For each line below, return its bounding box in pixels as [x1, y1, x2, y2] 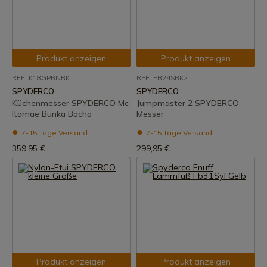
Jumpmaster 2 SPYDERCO [136, 98, 239, 108]
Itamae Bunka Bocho [12, 108, 92, 119]
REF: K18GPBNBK [12, 73, 70, 82]
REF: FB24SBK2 [136, 73, 188, 82]
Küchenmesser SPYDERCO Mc [12, 98, 129, 108]
